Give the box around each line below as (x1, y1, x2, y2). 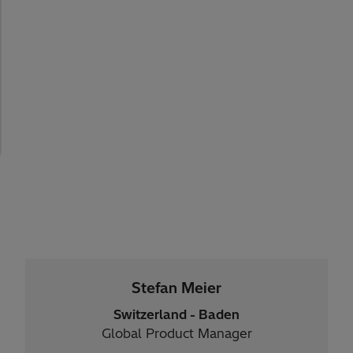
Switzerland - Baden (113, 307, 240, 323)
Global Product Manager (101, 325, 252, 342)
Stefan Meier (132, 279, 221, 298)
